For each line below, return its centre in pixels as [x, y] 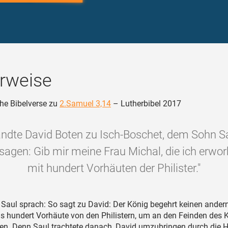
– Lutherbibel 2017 [146, 104]
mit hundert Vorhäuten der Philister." [114, 168]
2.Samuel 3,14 [85, 104]
